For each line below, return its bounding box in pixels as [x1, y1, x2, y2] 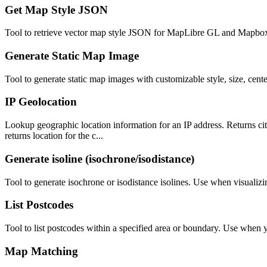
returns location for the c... [5, 131, 103, 141]
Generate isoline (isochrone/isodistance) [5, 152, 194, 165]
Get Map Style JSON [5, 3, 108, 16]
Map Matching [5, 244, 78, 257]
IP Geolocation [5, 95, 77, 108]
